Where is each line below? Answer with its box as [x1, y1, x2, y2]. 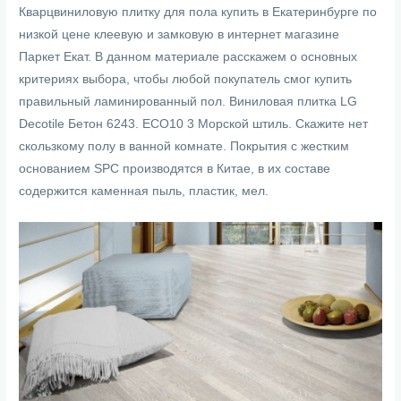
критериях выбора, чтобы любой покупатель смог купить [19, 73, 353, 87]
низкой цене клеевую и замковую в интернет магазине [19, 28, 340, 42]
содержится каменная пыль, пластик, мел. [19, 184, 269, 199]
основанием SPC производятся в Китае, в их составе [19, 162, 331, 176]
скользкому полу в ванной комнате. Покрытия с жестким [19, 140, 350, 154]
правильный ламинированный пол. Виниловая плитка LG [19, 95, 358, 109]
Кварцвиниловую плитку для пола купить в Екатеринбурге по [19, 5, 378, 20]
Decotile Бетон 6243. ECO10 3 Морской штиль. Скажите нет [19, 117, 369, 132]
